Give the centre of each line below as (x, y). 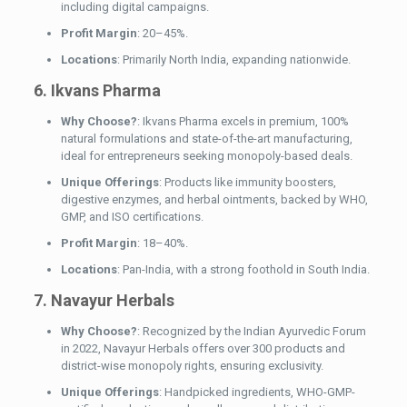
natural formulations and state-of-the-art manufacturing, (206, 139)
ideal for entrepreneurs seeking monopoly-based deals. (206, 156)
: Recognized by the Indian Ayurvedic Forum (251, 332)
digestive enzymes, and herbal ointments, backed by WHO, (214, 200)
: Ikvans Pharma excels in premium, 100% (243, 122)
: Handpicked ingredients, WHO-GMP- (257, 392)
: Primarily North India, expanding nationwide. (233, 60)
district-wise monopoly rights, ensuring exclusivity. (192, 366)
